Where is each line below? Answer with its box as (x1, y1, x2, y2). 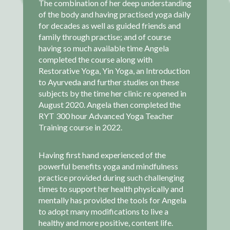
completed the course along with (38, 54, 152, 64)
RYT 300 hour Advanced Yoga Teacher (38, 110, 174, 121)
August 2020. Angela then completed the (38, 99, 181, 109)
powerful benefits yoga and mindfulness (38, 161, 178, 171)
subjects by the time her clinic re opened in (38, 88, 186, 98)
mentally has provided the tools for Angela (38, 195, 186, 205)
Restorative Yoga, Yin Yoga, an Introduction (38, 65, 190, 75)
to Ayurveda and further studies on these (38, 76, 179, 87)
